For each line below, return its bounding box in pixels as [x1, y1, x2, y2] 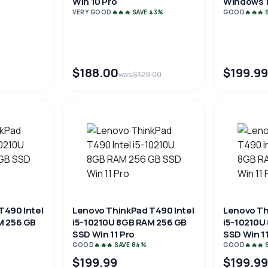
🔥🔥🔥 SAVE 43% [111, 8, 164, 16]
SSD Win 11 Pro [72, 228, 135, 240]
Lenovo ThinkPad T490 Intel [72, 204, 194, 217]
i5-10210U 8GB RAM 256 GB [72, 216, 187, 229]
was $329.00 [118, 69, 162, 80]
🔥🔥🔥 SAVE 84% [94, 240, 147, 249]
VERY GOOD [72, 8, 112, 16]
